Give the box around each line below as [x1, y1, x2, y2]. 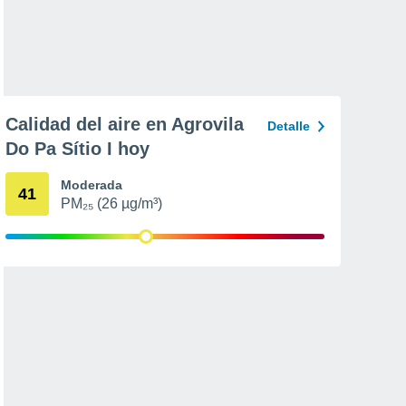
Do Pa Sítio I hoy [5, 139, 150, 159]
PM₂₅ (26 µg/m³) [61, 196, 162, 211]
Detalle [267, 119, 310, 133]
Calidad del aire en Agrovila [5, 114, 244, 134]
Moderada [61, 178, 122, 192]
